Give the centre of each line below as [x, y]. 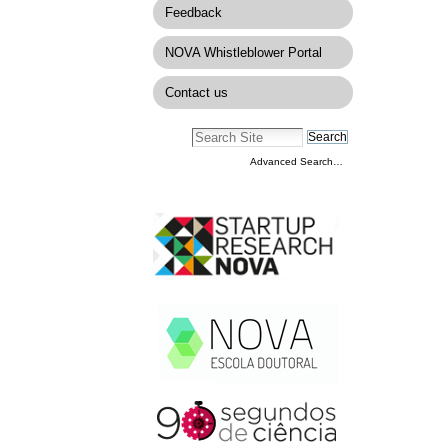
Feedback [193, 13]
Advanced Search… [296, 162]
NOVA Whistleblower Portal [243, 52]
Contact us [196, 92]
